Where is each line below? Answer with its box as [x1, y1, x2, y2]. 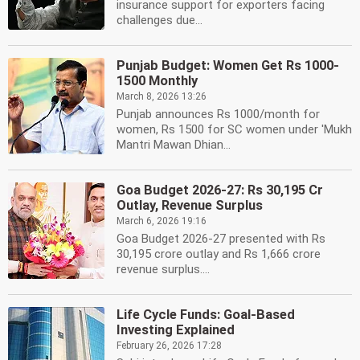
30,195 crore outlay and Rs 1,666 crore [117, 247, 321, 261]
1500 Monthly [117, 73, 198, 88]
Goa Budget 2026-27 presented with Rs [117, 231, 325, 246]
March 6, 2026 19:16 [117, 215, 207, 227]
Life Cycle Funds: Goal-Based [117, 307, 295, 322]
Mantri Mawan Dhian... [117, 137, 231, 152]
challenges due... [117, 13, 202, 27]
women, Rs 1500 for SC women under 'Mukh [117, 122, 352, 137]
